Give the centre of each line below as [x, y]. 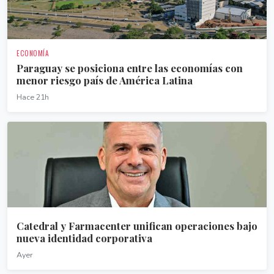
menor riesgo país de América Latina [105, 80]
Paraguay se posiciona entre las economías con [130, 68]
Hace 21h [33, 97]
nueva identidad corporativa [84, 238]
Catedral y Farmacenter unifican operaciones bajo [137, 226]
